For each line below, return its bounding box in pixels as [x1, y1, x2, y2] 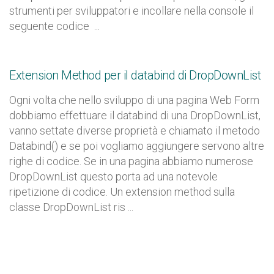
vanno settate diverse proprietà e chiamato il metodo [9, 124, 260, 137]
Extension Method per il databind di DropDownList [9, 68, 261, 83]
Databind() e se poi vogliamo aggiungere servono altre [9, 139, 264, 152]
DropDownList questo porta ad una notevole [9, 170, 218, 183]
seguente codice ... [9, 20, 100, 32]
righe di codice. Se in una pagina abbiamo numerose [9, 155, 253, 168]
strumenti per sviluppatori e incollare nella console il [9, 4, 254, 17]
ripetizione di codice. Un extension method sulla [9, 185, 235, 198]
